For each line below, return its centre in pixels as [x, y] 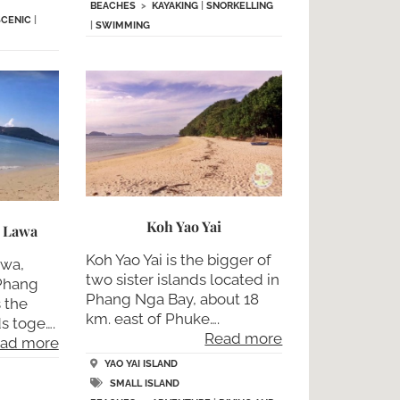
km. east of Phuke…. [152, 318]
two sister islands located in [182, 279]
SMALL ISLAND [144, 384]
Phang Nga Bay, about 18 [172, 299]
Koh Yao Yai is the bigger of [178, 259]
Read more [244, 338]
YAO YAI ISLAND [141, 364]
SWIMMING [122, 25]
